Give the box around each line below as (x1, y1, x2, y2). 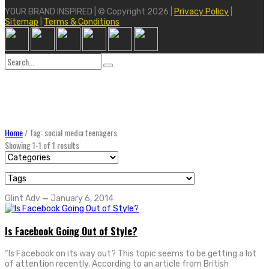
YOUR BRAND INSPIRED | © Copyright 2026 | (5, 7, 174, 17)
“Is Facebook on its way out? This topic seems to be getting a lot (5, 248, 256, 259)
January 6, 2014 (50, 193, 113, 204)
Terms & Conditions (44, 17, 119, 27)
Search (4, 53, 32, 63)
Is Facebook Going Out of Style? (5, 223, 138, 239)
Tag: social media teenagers (29, 126, 117, 139)
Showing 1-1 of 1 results (5, 139, 79, 151)
